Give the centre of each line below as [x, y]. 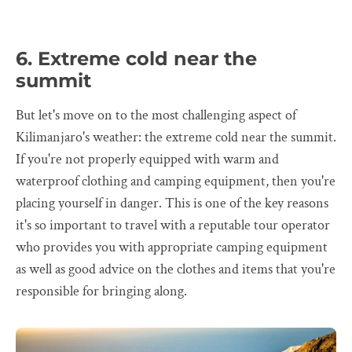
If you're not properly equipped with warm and [147, 159]
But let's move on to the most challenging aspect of [156, 115]
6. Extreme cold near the [136, 59]
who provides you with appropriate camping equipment [172, 247]
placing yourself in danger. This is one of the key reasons [172, 203]
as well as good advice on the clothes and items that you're [176, 269]
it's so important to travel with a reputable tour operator [173, 225]
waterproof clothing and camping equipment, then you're [176, 181]
